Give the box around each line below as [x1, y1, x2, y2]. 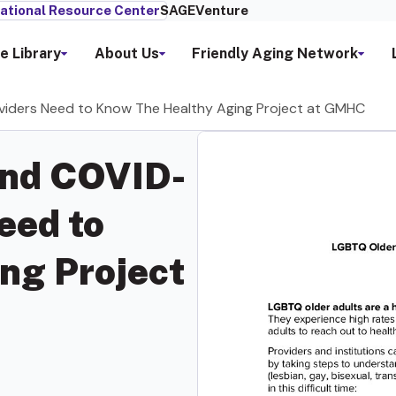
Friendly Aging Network [192, 44, 359, 62]
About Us [94, 44, 159, 62]
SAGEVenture [159, 3, 248, 18]
